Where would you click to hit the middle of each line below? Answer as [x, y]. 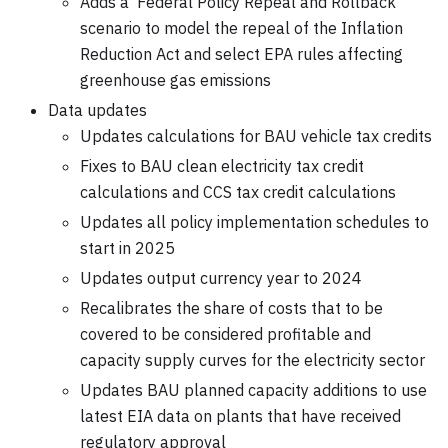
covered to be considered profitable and [225, 333]
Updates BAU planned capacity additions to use [253, 389]
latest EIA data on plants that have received [240, 415]
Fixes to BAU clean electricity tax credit [222, 165]
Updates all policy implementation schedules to [254, 221]
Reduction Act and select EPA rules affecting [241, 53]
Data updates [97, 109]
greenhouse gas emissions [175, 79]
